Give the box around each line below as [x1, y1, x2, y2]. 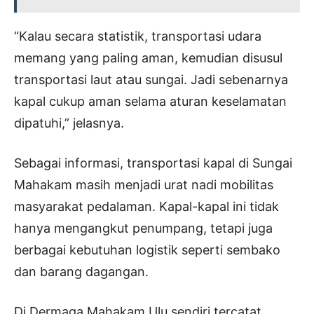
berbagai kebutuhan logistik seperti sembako [14, 243, 280, 258]
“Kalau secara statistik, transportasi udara [14, 29, 261, 44]
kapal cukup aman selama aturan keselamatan [14, 94, 287, 109]
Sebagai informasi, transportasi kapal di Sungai [14, 156, 292, 171]
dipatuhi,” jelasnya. [14, 116, 124, 131]
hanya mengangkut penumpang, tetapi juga [14, 221, 273, 236]
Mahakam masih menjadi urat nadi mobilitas [14, 177, 273, 193]
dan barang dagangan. [14, 264, 149, 280]
